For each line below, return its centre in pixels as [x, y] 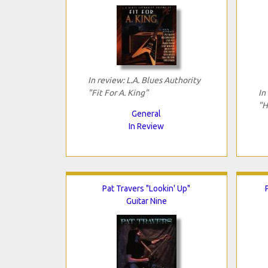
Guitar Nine [146, 201]
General [146, 113]
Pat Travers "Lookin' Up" [146, 188]
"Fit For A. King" [118, 92]
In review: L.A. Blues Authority [144, 80]
